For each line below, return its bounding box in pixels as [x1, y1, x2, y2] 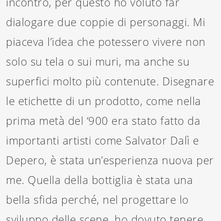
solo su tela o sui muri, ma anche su [6, 54, 190, 69]
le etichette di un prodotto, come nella [6, 93, 201, 109]
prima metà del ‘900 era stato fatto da [6, 113, 201, 128]
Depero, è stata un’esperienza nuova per [6, 152, 214, 168]
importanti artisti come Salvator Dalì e [6, 133, 199, 148]
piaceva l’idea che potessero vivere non [6, 34, 206, 49]
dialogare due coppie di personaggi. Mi [6, 14, 206, 30]
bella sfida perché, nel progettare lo [6, 192, 189, 207]
